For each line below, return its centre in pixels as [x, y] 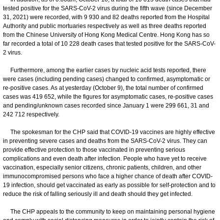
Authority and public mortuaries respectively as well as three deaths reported [105, 26]
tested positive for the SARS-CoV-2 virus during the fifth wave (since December [108, 8]
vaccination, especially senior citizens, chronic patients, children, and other [102, 167]
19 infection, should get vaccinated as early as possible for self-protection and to [109, 185]
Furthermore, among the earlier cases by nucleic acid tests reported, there [105, 70]
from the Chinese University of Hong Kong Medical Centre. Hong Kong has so [106, 35]
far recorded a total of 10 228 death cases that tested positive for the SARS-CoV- [109, 43]
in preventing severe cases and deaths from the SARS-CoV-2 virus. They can [105, 141]
